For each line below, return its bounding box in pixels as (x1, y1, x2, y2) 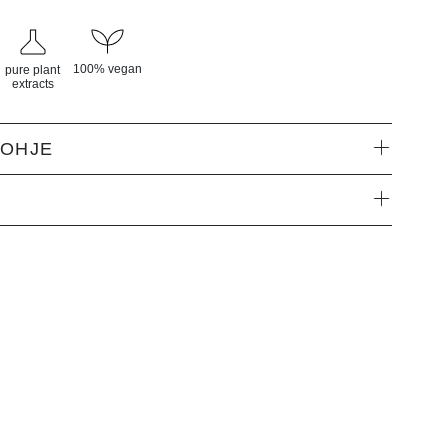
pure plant (5, 63, 61, 78)
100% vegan (73, 62, 143, 77)
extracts (11, 77, 54, 92)
